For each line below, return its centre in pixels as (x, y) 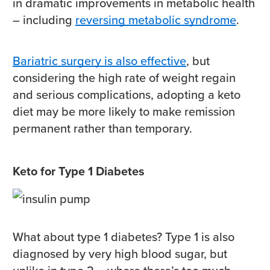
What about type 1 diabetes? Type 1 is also (124, 237)
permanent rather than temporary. (102, 129)
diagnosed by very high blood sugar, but (120, 254)
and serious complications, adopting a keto (127, 95)
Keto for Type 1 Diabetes (79, 171)
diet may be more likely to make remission (124, 112)
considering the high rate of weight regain (124, 78)
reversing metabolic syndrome (156, 20)
